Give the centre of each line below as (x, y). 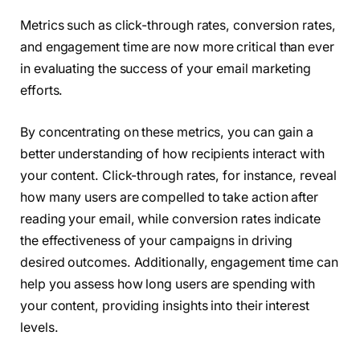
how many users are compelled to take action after (170, 197)
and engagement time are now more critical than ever (177, 47)
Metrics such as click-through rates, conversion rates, (178, 26)
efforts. (42, 91)
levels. (39, 327)
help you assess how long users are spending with (168, 284)
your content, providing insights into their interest (165, 305)
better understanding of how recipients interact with (172, 153)
